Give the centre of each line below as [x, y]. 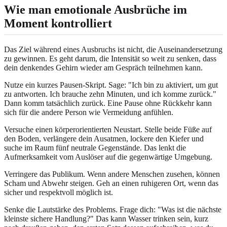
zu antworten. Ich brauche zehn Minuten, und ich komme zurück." [110, 94]
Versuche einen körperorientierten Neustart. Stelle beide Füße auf [108, 129]
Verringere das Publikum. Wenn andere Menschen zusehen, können [112, 174]
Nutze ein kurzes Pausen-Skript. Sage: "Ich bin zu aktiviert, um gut [111, 85]
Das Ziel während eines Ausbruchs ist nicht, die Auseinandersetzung [113, 49]
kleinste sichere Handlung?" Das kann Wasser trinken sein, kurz [106, 218]
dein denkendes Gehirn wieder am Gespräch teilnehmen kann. [103, 67]
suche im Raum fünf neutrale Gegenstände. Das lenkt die [95, 147]
